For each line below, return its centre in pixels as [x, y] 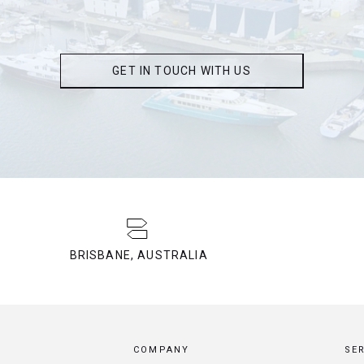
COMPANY [162, 350]
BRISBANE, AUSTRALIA [139, 256]
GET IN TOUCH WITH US [182, 71]
